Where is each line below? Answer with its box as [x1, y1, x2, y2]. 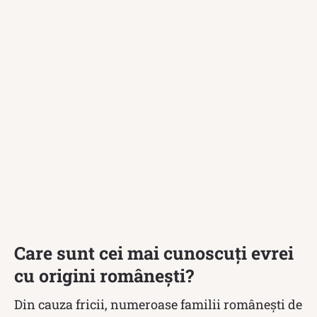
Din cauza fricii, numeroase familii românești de [14, 295, 302, 313]
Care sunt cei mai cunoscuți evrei [14, 241, 294, 265]
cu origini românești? [14, 263, 194, 287]
